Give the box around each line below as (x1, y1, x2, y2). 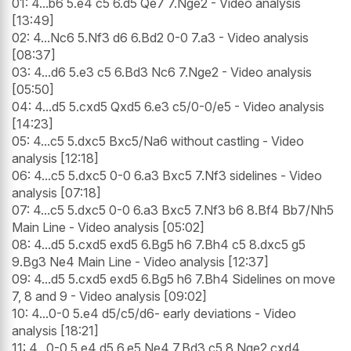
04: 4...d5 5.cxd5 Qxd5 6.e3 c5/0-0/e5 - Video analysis (12, 99, 324, 115)
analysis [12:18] (12, 150, 99, 167)
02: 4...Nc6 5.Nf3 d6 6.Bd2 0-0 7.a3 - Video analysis (12, 30, 309, 46)
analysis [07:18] (12, 185, 101, 201)
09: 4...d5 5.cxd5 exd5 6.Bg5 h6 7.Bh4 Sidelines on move (12, 271, 335, 288)
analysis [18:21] (12, 323, 99, 339)
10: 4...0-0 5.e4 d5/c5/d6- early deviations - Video (12, 306, 296, 322)
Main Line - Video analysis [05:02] (12, 219, 204, 236)
